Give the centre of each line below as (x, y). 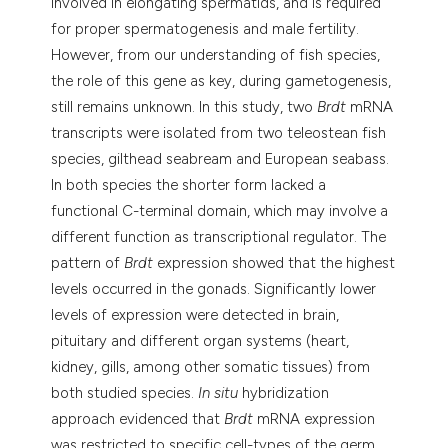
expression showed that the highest (274, 262)
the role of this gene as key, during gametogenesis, (221, 80)
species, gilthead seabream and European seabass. (220, 158)
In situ (218, 392)
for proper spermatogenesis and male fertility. (205, 28)
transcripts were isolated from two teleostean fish (219, 132)
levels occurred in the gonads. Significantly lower (214, 288)
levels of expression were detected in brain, (195, 314)
